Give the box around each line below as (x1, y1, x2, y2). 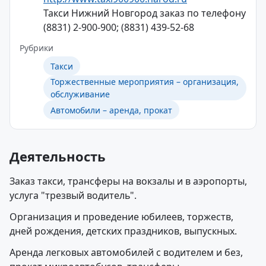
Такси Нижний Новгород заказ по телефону (43, 7, 246, 20)
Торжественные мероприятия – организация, (50, 76, 239, 87)
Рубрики (20, 42, 53, 53)
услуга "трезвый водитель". (9, 189, 137, 202)
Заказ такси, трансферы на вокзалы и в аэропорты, (9, 175, 247, 188)
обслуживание (50, 88, 110, 100)
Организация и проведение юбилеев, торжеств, (9, 210, 233, 223)
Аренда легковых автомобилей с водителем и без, (9, 246, 243, 259)
